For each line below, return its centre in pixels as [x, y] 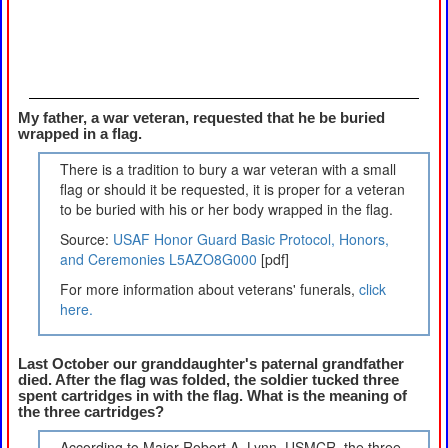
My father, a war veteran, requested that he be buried [201, 117]
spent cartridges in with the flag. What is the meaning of [212, 395]
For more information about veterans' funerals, [209, 288]
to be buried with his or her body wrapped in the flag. [226, 208]
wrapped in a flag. [80, 133]
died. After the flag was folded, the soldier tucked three [208, 379]
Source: [86, 238]
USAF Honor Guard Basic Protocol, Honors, [251, 238]
